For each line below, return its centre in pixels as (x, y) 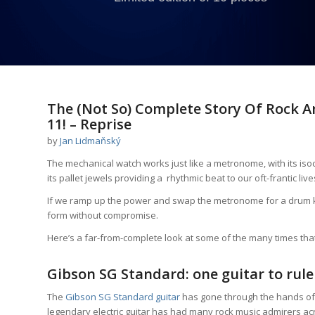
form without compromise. (103, 215)
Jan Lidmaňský (90, 140)
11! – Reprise (89, 124)
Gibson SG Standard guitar (123, 296)
